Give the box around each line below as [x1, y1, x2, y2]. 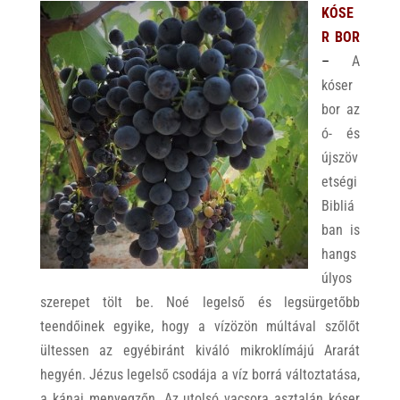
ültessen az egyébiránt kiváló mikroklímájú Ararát [39, 342, 361, 359]
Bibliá [321, 197, 354, 214]
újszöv [321, 149, 358, 166]
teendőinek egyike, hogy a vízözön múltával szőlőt [39, 318, 361, 335]
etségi [321, 173, 357, 190]
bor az [321, 101, 361, 118]
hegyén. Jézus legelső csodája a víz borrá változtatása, [39, 366, 361, 383]
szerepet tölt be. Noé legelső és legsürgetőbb [39, 294, 361, 311]
